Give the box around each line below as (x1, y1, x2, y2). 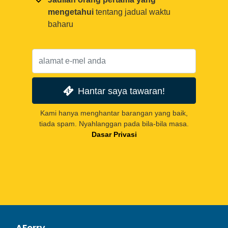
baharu (48, 20, 73, 29)
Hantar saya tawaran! (78, 85, 165, 96)
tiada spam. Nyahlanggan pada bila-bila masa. (39, 119, 189, 128)
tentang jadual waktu (94, 8, 170, 17)
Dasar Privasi (91, 130, 137, 138)
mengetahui (48, 8, 94, 17)
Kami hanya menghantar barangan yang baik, (40, 108, 188, 117)
